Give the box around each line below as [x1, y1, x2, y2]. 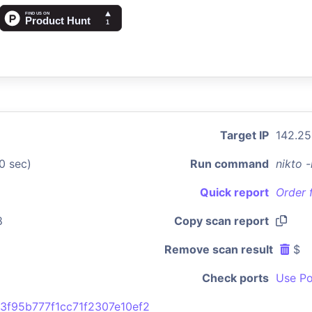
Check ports [202, 271, 269, 285]
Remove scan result [164, 242, 273, 256]
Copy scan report [174, 214, 269, 228]
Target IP [220, 128, 269, 142]
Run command [190, 157, 269, 171]
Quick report [200, 185, 269, 199]
